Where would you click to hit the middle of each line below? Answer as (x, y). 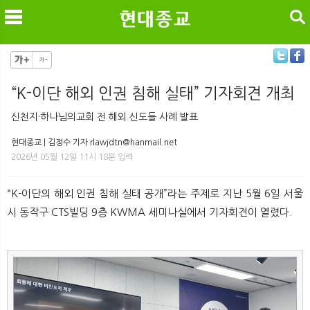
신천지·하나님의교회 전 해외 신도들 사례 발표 (104, 117)
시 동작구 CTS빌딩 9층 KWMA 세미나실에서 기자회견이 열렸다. (149, 212)
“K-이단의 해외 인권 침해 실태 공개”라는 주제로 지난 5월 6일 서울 (155, 193)
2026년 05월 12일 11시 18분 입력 (72, 157)
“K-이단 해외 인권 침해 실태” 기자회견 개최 (153, 93)
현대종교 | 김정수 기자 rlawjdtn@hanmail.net (94, 142)
